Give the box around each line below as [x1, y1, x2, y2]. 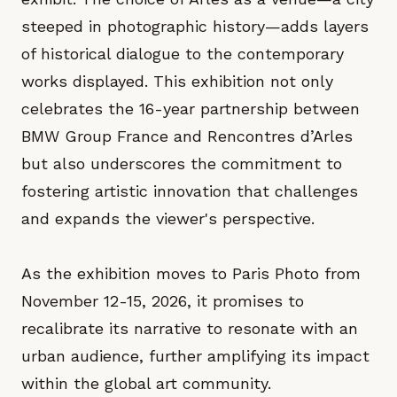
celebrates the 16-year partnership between [21, 99, 360, 118]
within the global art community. [21, 374, 271, 393]
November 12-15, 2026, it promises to [21, 292, 304, 310]
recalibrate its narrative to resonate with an [21, 319, 358, 338]
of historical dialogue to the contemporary [21, 44, 344, 63]
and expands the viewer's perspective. [21, 209, 315, 228]
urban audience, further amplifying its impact [21, 346, 370, 365]
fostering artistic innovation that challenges [21, 182, 358, 200]
